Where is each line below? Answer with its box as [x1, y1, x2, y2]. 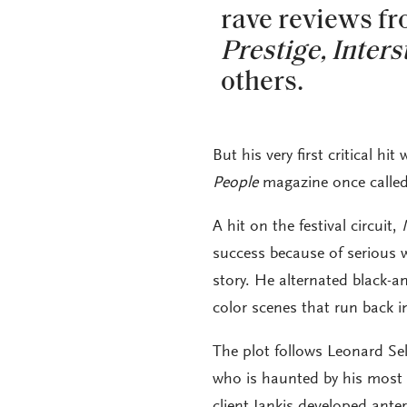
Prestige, [220, 37, 332, 66]
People [212, 174, 258, 192]
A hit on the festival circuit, [212, 218, 402, 235]
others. [220, 68, 303, 97]
